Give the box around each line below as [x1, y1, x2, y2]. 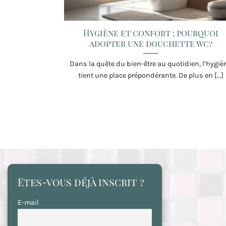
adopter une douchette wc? [89, 37, 212, 49]
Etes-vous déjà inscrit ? [18, 175, 144, 189]
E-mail [18, 198, 39, 207]
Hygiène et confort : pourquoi [83, 27, 218, 38]
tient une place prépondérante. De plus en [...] [78, 71, 223, 80]
